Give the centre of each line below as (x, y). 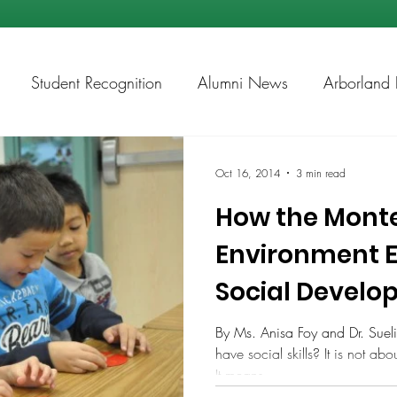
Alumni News (243, 82)
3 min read (321, 173)
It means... (246, 375)
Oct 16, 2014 (248, 173)
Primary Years (304, 329)
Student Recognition (97, 82)
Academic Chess (105, 153)
